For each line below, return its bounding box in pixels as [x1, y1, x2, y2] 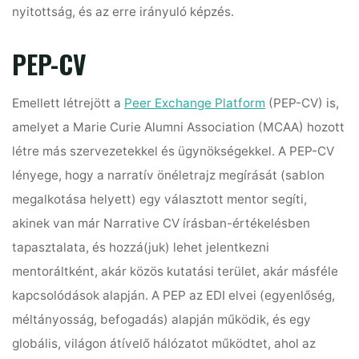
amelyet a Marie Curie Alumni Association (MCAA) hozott [12, 119, 345, 135]
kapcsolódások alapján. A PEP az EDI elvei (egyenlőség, [12, 288, 336, 304]
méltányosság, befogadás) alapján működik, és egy [12, 312, 312, 328]
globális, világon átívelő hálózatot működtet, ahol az [12, 336, 317, 352]
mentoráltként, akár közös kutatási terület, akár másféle [12, 264, 339, 280]
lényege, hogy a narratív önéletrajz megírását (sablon [12, 167, 325, 184]
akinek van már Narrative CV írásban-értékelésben [12, 216, 311, 232]
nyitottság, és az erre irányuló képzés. [12, 4, 235, 20]
